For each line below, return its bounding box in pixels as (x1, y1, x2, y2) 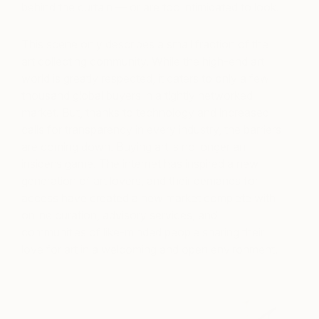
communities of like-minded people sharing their (21, 224, 264, 239)
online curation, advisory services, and (21, 207, 217, 222)
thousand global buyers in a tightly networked (21, 88, 253, 103)
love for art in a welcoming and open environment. (21, 241, 278, 256)
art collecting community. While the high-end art (21, 53, 264, 68)
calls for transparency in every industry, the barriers (21, 122, 281, 137)
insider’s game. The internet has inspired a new (21, 156, 258, 171)
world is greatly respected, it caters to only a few (21, 70, 269, 85)
